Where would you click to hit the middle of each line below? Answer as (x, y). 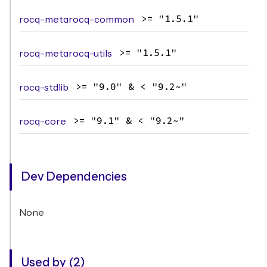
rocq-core (43, 122)
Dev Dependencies (74, 177)
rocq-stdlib (44, 88)
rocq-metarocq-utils (66, 54)
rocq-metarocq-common (77, 20)
